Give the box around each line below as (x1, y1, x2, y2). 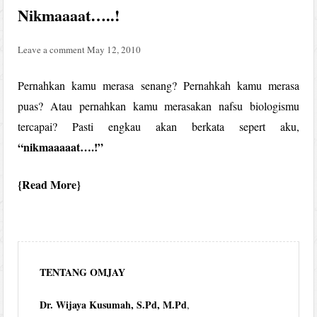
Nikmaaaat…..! (18, 3, 120, 27)
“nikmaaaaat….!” (18, 138, 104, 155)
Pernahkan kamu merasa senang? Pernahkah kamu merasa (18, 77, 299, 93)
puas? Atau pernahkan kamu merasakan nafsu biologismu (18, 98, 299, 113)
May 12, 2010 (87, 42, 142, 56)
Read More (22, 175, 77, 192)
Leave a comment (18, 42, 86, 56)
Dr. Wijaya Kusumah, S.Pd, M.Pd (40, 296, 188, 312)
